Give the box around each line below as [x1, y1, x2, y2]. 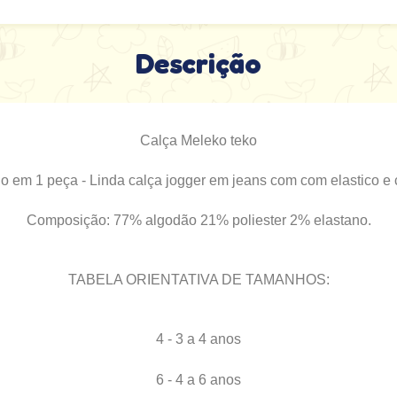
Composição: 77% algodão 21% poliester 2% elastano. [26, 213, 371, 228]
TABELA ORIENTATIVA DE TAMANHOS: [67, 272, 330, 287]
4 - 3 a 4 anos [156, 331, 241, 346]
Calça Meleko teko [140, 133, 257, 148]
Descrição [136, 46, 261, 81]
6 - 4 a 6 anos [156, 372, 241, 387]
